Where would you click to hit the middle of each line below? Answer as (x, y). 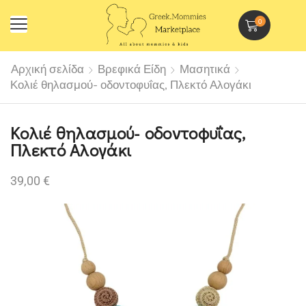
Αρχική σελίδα (47, 69)
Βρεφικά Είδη (132, 69)
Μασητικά (205, 69)
